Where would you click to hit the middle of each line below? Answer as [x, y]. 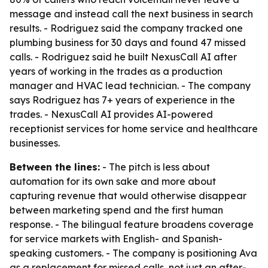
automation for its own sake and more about [113, 181]
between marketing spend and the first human [116, 210]
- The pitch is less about [155, 167]
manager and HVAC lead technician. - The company [130, 86]
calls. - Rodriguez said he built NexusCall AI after [123, 57]
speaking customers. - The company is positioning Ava [133, 253]
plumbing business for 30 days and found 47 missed [128, 42]
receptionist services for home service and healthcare [134, 129]
